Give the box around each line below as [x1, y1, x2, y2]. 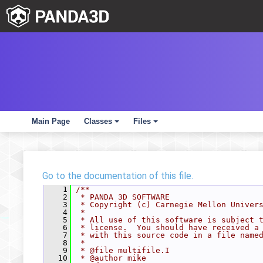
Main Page [32, 117, 70, 126]
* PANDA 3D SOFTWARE [76, 193, 170, 201]
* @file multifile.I [76, 246, 170, 255]
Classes [84, 117, 112, 126]
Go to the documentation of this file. [42, 170, 193, 181]
